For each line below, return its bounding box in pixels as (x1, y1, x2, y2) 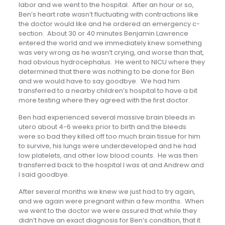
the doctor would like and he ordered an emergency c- (18, 19, 200, 29)
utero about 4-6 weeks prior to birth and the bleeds (18, 122, 186, 132)
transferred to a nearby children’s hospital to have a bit (18, 85, 197, 95)
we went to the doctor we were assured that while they (18, 205, 197, 215)
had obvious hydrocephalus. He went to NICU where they (18, 57, 205, 67)
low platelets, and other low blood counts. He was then (18, 150, 198, 160)
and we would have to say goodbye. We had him (18, 76, 180, 86)
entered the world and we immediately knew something (18, 38, 202, 48)
